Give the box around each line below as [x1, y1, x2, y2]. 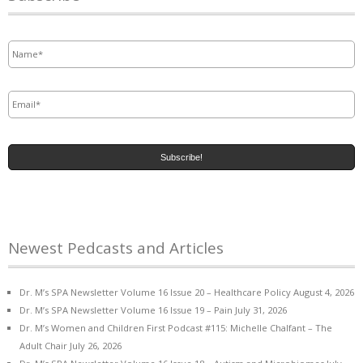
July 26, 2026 [70, 340, 122, 352]
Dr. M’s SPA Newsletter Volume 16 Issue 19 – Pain [19, 304, 233, 317]
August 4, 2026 [293, 286, 354, 299]
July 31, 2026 [235, 304, 287, 317]
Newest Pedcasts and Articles [8, 237, 224, 259]
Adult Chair [19, 340, 67, 352]
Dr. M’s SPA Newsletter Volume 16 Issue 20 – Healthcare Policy [19, 286, 291, 299]
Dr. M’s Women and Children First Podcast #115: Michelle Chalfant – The [19, 322, 332, 335]
